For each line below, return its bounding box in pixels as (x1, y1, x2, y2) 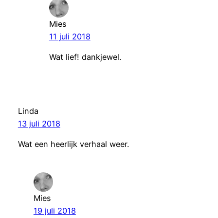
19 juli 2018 (33, 206, 76, 216)
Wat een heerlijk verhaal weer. (18, 139, 129, 149)
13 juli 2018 (18, 118, 60, 128)
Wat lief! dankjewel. (49, 52, 121, 62)
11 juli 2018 (49, 31, 91, 41)
